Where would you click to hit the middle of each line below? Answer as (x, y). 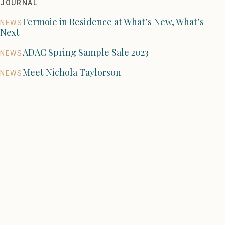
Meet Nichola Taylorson (72, 72)
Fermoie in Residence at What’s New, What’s (113, 21)
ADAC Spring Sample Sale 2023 (85, 52)
